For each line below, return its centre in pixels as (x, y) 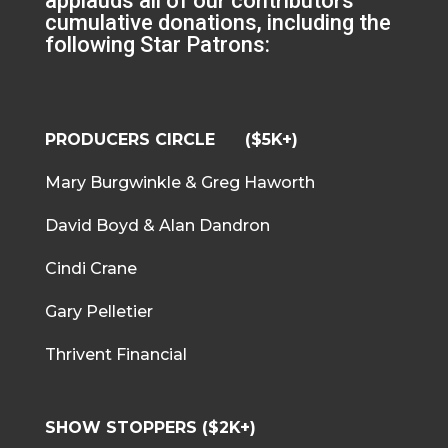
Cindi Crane (90, 268)
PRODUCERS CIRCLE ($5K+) (171, 139)
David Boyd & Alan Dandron (161, 225)
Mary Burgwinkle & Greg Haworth (179, 182)
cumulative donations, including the (217, 22)
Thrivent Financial (115, 354)
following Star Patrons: (157, 44)
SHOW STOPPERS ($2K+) (150, 427)
